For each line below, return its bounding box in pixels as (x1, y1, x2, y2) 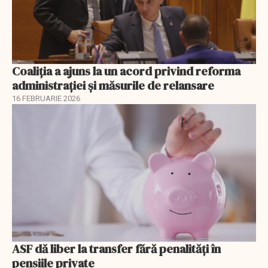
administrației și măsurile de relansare (12, 77, 214, 95)
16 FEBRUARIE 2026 (12, 94, 80, 103)
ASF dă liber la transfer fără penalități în (12, 240, 221, 257)
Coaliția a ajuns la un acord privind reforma (12, 63, 240, 80)
